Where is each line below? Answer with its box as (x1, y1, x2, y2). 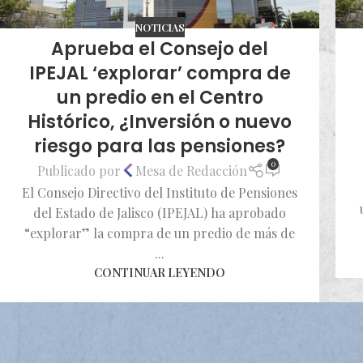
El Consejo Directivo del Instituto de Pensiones (22, 183, 297, 201)
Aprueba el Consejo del (51, 36, 268, 62)
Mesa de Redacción (135, 161, 248, 179)
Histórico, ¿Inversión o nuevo (28, 109, 292, 135)
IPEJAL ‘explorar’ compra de (28, 61, 291, 87)
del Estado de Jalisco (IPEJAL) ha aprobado (33, 203, 286, 221)
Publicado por (37, 161, 122, 179)
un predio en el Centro (56, 85, 263, 111)
